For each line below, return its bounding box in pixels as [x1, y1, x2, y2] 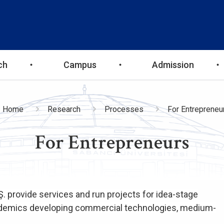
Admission [152, 59, 194, 70]
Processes [104, 104, 143, 114]
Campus [63, 59, 96, 70]
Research [47, 104, 80, 114]
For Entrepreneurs [34, 129, 189, 155]
